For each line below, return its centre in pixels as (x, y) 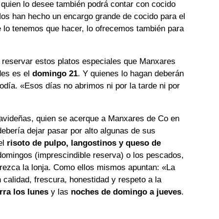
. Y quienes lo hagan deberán (131, 74)
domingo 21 (54, 74)
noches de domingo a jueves (126, 192)
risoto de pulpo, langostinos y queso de (84, 143)
